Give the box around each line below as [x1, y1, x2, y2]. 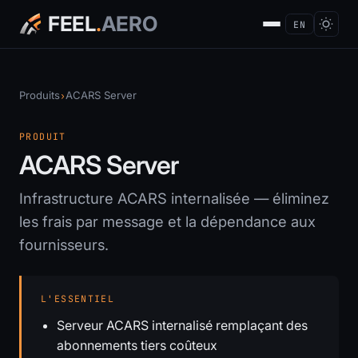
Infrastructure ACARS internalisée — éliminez [19, 189, 329, 207]
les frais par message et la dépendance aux [19, 213, 316, 230]
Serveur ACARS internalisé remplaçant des [57, 317, 308, 333]
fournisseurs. [19, 236, 109, 253]
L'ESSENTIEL [41, 292, 115, 304]
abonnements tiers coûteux [57, 337, 217, 353]
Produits [19, 89, 60, 101]
